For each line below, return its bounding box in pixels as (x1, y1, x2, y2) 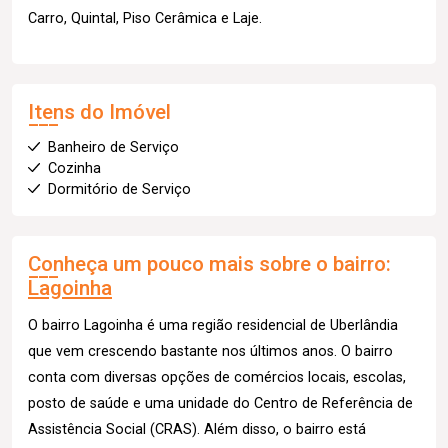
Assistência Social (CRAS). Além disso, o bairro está (28, 420, 366, 438)
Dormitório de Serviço (48, 180, 191, 198)
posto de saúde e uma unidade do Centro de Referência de (28, 394, 413, 412)
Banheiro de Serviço (48, 138, 179, 156)
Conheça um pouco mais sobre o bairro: (28, 251, 391, 276)
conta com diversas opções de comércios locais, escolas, (28, 368, 406, 386)
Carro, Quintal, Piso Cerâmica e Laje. (28, 9, 262, 27)
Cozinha (48, 159, 101, 177)
